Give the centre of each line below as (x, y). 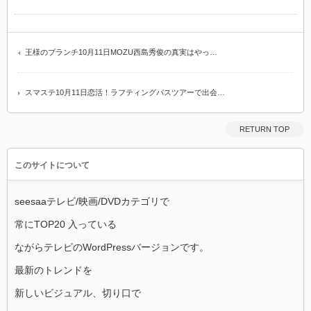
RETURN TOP (264, 129)
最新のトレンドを (53, 270)
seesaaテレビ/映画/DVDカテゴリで (92, 201)
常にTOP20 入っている (66, 224)
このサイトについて (52, 165)
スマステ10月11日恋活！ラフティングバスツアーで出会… (125, 92)
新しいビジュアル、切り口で (78, 293)
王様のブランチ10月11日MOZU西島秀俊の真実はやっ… (121, 52)
